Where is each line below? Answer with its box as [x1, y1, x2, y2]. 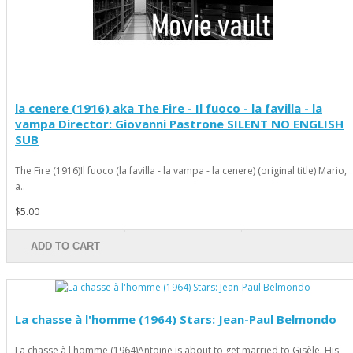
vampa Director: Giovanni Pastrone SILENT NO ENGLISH [15, 116, 344, 132]
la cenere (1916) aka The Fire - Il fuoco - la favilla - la [15, 100, 322, 117]
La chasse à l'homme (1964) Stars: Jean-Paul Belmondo [15, 311, 336, 328]
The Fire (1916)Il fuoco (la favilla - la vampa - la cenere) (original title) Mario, [15, 164, 347, 178]
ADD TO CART [31, 240, 101, 253]
